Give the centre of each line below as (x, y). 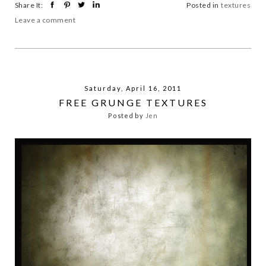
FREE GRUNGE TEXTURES (133, 102)
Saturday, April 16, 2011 (133, 88)
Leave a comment (45, 20)
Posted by (127, 116)
